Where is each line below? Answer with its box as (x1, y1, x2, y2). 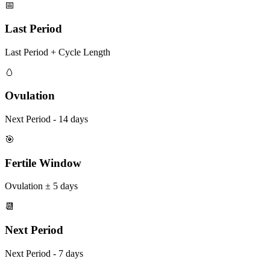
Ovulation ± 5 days (5, 181, 78, 192)
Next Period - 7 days (5, 248, 83, 259)
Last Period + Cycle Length (5, 46, 110, 57)
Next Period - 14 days (5, 113, 88, 124)
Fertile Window (5, 156, 81, 169)
